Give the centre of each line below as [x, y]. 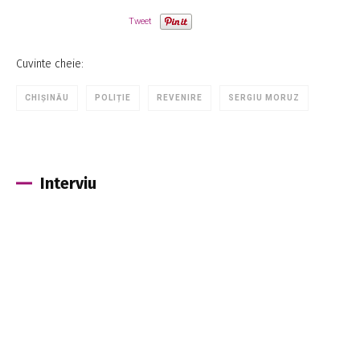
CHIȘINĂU [47, 97]
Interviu [68, 183]
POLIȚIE [113, 97]
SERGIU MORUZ [264, 97]
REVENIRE [180, 97]
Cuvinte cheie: [50, 63]
